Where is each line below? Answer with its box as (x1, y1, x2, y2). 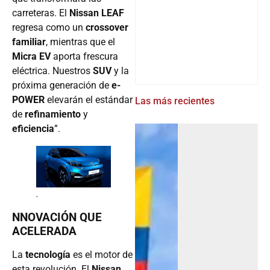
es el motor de (71, 249, 133, 261)
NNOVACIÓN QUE (12, 210, 102, 225)
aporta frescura (51, 50, 118, 62)
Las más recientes (135, 95, 215, 107)
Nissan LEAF (69, 7, 124, 19)
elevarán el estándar (45, 93, 133, 105)
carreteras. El (12, 7, 69, 19)
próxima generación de (12, 79, 111, 91)
